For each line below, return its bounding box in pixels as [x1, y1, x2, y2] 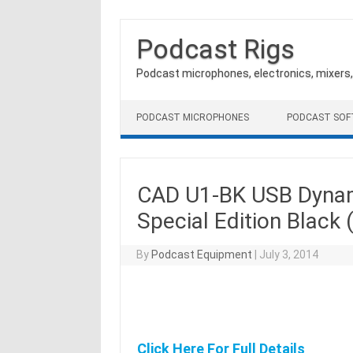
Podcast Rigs [136, 33, 295, 65]
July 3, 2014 [259, 248, 319, 261]
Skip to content [121, 99, 199, 112]
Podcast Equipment [151, 248, 253, 261]
